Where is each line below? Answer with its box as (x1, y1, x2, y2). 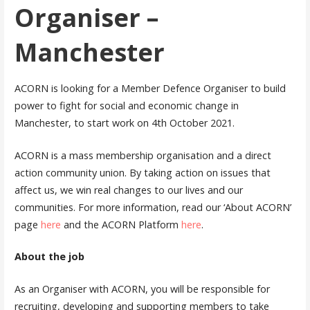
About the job (14, 250, 84, 264)
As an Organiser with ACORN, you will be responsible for (14, 282, 270, 295)
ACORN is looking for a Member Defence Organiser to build (14, 82, 286, 95)
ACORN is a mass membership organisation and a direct (14, 148, 271, 162)
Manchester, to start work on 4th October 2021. (14, 116, 235, 130)
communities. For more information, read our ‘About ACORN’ (14, 200, 291, 214)
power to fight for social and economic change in (14, 99, 239, 113)
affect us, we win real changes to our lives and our (14, 183, 243, 197)
